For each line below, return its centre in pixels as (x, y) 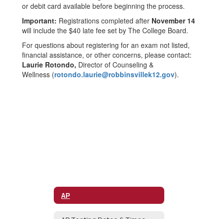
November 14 (173, 21)
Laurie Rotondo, (50, 65)
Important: (39, 21)
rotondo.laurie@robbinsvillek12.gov (114, 74)
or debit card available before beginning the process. (103, 6)
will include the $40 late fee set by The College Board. (105, 30)
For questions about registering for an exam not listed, (106, 45)
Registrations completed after (104, 21)
